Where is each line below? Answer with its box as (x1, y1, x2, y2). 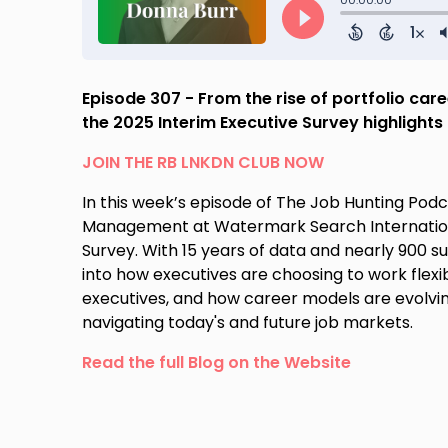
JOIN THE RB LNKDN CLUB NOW (82, 150, 325, 174)
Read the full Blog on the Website (82, 350, 352, 374)
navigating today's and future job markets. (82, 310, 414, 334)
